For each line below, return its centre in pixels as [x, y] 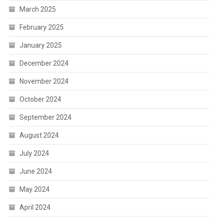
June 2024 [36, 172]
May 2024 [34, 190]
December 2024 [44, 64]
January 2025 [40, 45]
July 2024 [34, 154]
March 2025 [37, 9]
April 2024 [35, 208]
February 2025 [41, 27]
